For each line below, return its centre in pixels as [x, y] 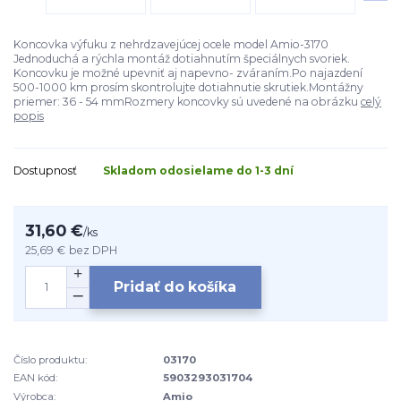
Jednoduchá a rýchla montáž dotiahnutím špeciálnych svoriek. [182, 59]
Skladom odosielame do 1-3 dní [198, 171]
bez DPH [94, 250]
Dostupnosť [45, 171]
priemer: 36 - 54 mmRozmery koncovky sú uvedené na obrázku [187, 102]
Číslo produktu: [50, 359]
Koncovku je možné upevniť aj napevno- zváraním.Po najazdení [188, 73]
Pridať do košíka [175, 287]
